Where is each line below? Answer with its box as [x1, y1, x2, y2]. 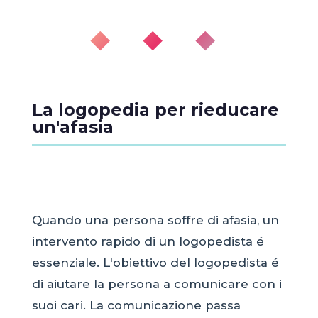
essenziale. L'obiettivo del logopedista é [31, 256, 279, 270]
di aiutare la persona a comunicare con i [31, 277, 282, 292]
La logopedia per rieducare [31, 99, 279, 120]
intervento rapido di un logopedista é [31, 234, 264, 249]
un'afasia [31, 116, 114, 137]
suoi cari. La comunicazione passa [31, 298, 241, 313]
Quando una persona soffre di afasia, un [31, 213, 279, 228]
